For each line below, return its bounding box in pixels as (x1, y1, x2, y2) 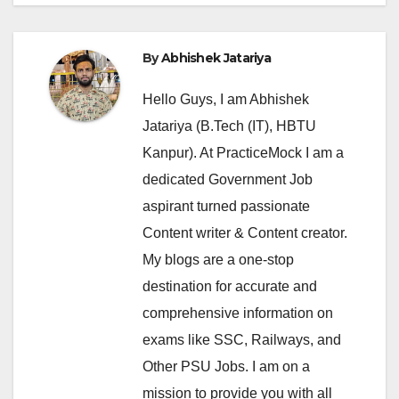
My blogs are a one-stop (142, 251, 294, 267)
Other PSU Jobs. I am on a (142, 358, 310, 374)
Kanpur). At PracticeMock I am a (142, 144, 344, 160)
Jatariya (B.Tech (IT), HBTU (142, 118, 316, 134)
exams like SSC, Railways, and (142, 331, 341, 347)
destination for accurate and (142, 278, 317, 294)
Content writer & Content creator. (142, 224, 347, 240)
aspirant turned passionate (142, 198, 310, 214)
